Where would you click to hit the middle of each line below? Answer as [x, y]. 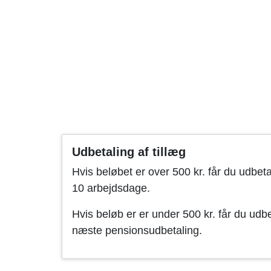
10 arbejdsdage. [111, 188]
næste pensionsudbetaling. [137, 230]
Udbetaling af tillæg [129, 152]
